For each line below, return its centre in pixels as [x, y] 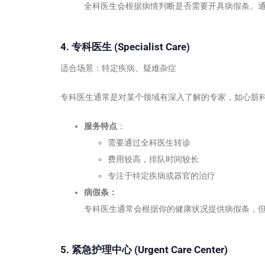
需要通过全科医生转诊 [149, 143]
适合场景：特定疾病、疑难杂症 [118, 68]
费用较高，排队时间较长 [153, 159]
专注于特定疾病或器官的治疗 [161, 176]
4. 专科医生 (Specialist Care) [125, 46]
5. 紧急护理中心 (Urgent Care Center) [144, 250]
